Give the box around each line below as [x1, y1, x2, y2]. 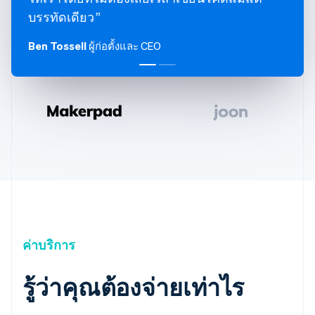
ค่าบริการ [22, 236, 76, 253]
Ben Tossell [28, 39, 86, 53]
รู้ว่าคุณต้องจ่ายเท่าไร [22, 271, 245, 302]
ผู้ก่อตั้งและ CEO [86, 39, 161, 53]
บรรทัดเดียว [28, 8, 94, 25]
